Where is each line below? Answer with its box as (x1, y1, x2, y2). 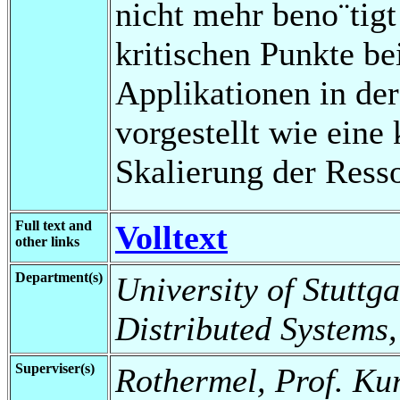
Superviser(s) (15, 360, 95, 376)
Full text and (15, 217, 92, 233)
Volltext (115, 218, 228, 256)
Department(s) (15, 269, 103, 285)
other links (15, 233, 79, 249)
